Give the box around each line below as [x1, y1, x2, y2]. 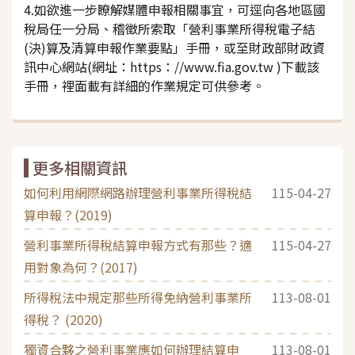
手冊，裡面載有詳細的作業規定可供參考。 [24, 75, 265, 95]
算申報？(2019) [24, 204, 113, 224]
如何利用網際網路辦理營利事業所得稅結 [24, 182, 252, 202]
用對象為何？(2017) [24, 257, 138, 277]
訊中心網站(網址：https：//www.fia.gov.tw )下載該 [24, 56, 319, 76]
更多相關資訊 [32, 155, 128, 179]
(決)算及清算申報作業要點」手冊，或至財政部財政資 [24, 37, 325, 57]
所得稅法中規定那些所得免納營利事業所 [24, 287, 252, 307]
